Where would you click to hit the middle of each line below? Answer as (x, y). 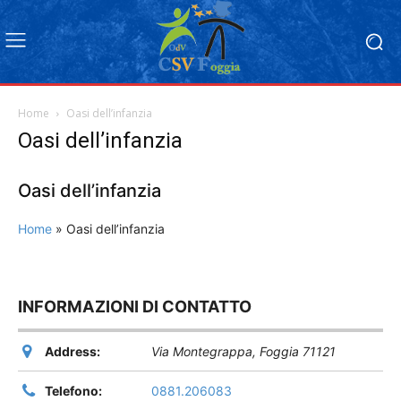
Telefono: (73, 391)
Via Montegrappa (202, 352)
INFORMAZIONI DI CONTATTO (135, 307)
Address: (73, 352)
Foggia (279, 352)
